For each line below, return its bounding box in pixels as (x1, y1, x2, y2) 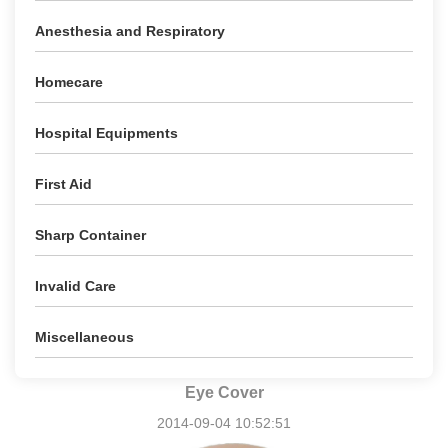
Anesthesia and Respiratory (35, 23, 225, 39)
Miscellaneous (35, 329, 134, 345)
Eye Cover (184, 384, 264, 401)
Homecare (35, 74, 103, 90)
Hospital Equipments (35, 125, 178, 141)
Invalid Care (35, 278, 116, 294)
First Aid (35, 176, 92, 192)
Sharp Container (35, 227, 146, 243)
